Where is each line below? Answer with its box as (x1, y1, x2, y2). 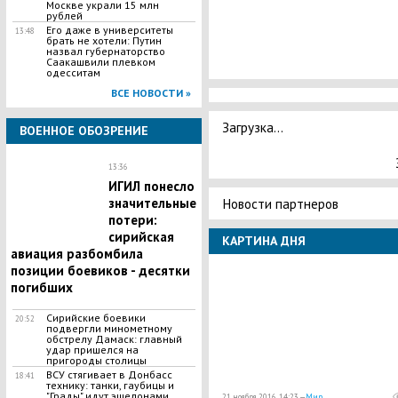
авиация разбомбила (10, 245, 143, 262)
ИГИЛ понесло (107, 178, 195, 195)
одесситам (45, 66, 100, 79)
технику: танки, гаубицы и (45, 378, 174, 392)
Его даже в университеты (45, 23, 173, 36)
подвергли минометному (45, 322, 172, 335)
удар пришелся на (45, 343, 139, 356)
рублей (45, 9, 83, 22)
